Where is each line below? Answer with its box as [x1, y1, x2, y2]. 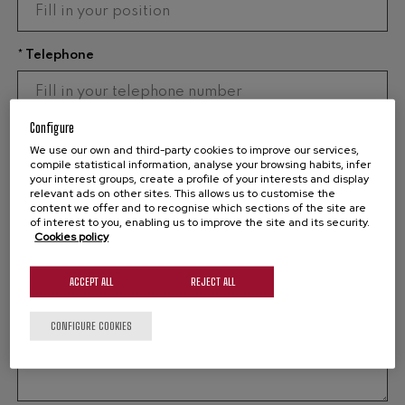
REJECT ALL [191, 274, 236, 288]
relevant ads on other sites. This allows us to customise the [30, 185, 336, 201]
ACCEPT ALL [69, 274, 113, 288]
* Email [16, 128, 61, 142]
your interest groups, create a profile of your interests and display [30, 171, 370, 186]
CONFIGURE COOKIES [50, 318, 132, 333]
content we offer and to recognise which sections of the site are [30, 200, 367, 215]
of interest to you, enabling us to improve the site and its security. [30, 214, 371, 230]
